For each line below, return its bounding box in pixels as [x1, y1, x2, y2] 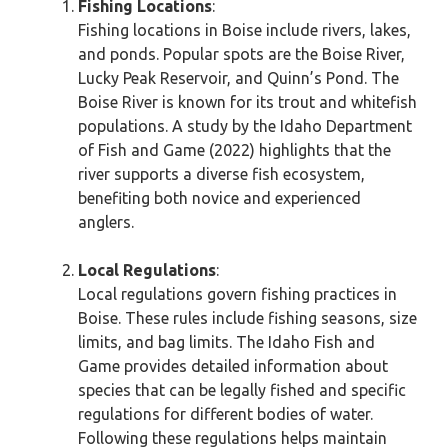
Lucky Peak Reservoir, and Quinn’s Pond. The [78, 69, 399, 87]
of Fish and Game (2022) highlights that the [78, 141, 391, 159]
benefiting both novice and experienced [78, 189, 361, 207]
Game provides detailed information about [78, 357, 388, 375]
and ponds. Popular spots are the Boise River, [78, 45, 405, 63]
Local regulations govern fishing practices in [78, 285, 397, 303]
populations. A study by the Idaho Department [78, 117, 412, 135]
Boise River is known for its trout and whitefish [78, 93, 417, 111]
